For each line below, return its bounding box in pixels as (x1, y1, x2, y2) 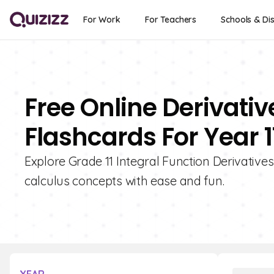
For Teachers (144, 14, 197, 25)
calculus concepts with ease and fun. (24, 173, 224, 188)
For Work (83, 14, 120, 25)
